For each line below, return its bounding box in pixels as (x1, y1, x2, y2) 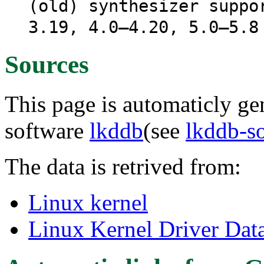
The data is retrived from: (5, 153, 241, 179)
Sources (5, 50, 89, 78)
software (5, 117, 90, 143)
